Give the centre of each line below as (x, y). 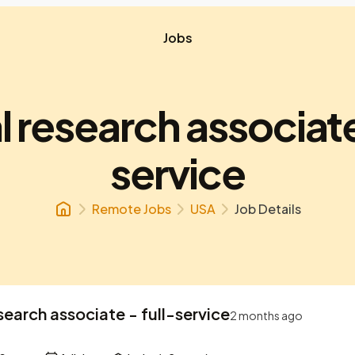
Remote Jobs (132, 209)
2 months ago (266, 315)
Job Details (268, 209)
